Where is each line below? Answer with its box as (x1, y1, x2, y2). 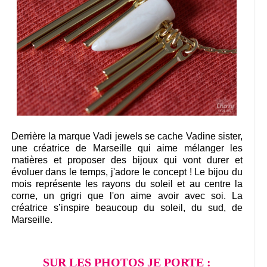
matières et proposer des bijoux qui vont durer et (11, 155, 243, 166)
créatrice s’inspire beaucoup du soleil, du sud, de (11, 203, 243, 213)
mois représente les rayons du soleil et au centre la (11, 179, 243, 190)
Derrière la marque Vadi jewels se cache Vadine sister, (11, 131, 243, 142)
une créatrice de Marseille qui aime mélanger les (11, 143, 243, 154)
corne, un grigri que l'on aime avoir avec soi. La (11, 191, 243, 201)
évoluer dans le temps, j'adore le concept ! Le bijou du (11, 167, 243, 178)
